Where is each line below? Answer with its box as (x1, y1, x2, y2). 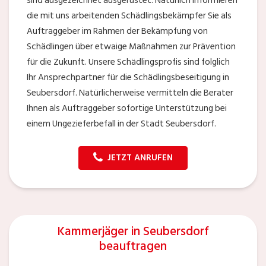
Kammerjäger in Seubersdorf (57, 221, 209, 242)
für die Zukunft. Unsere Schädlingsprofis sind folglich (27, 55, 230, 69)
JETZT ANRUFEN (107, 150, 173, 165)
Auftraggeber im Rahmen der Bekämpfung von (27, 24, 208, 39)
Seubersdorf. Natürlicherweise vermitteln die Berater (27, 85, 233, 100)
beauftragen (99, 236, 167, 256)
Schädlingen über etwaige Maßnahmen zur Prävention (27, 39, 236, 54)
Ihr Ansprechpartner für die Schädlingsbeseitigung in (27, 70, 229, 85)
